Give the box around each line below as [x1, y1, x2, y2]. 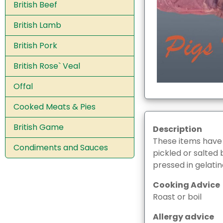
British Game [13, 121, 64, 133]
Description [152, 123, 202, 135]
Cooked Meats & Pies [13, 101, 96, 112]
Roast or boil [152, 191, 202, 203]
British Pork [13, 39, 57, 51]
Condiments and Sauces [13, 141, 108, 153]
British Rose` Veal [13, 60, 80, 72]
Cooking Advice [152, 179, 220, 191]
